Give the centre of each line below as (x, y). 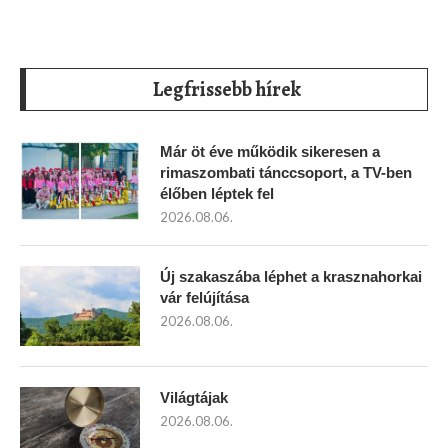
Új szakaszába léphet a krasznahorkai (291, 276)
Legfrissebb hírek (226, 89)
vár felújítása (204, 297)
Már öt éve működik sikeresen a (270, 151)
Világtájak (194, 397)
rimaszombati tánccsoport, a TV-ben (286, 172)
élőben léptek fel (217, 193)
